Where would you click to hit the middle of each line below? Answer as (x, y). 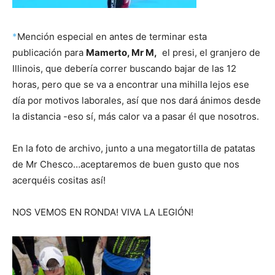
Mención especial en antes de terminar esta (112, 36)
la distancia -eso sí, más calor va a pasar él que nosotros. (136, 116)
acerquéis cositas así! (59, 180)
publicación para (49, 52)
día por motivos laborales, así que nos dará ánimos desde (137, 100)
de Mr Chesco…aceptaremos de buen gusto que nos (126, 164)
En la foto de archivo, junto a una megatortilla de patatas (134, 148)
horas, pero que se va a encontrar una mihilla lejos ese (131, 84)
